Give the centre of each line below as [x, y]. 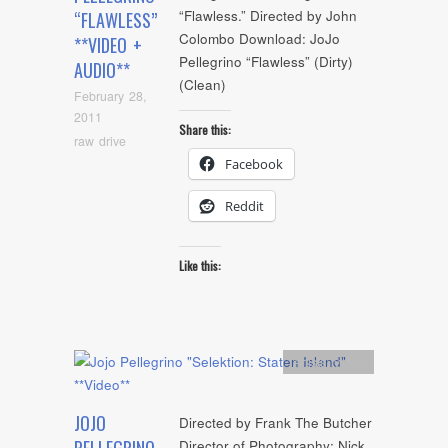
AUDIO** [102, 70]
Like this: [200, 266]
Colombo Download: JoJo [259, 39]
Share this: [205, 129]
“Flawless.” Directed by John [268, 16]
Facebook [254, 163]
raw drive [100, 140]
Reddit [244, 205]
